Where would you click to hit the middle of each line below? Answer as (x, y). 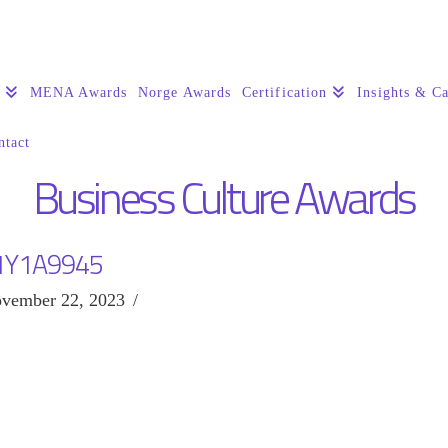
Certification (284, 92)
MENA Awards (78, 92)
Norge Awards (184, 92)
